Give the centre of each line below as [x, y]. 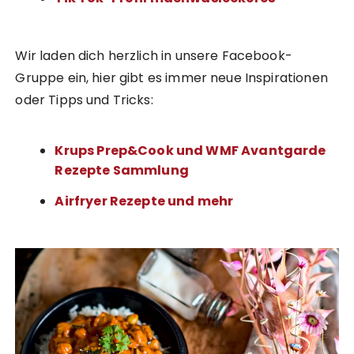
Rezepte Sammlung [122, 171]
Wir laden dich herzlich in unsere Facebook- [154, 56]
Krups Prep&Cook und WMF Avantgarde [190, 151]
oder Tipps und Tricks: [84, 100]
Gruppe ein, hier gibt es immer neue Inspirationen [171, 78]
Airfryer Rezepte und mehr [144, 201]
